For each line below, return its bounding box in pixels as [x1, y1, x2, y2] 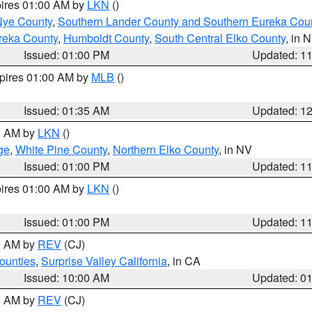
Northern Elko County [113, 141, 219, 157]
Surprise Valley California [41, 253, 167, 269]
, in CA [167, 253, 201, 269]
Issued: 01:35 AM [24, 102, 110, 118]
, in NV [219, 141, 252, 157]
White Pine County [15, 141, 107, 157]
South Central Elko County [155, 30, 286, 46]
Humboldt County [63, 30, 149, 46]
